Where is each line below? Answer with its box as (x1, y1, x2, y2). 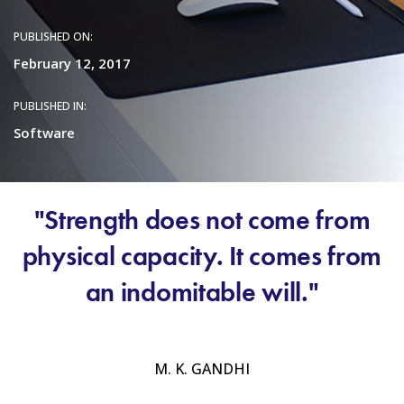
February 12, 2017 (14, 54, 131, 72)
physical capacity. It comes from (22, 239, 382, 273)
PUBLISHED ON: (14, 29, 93, 44)
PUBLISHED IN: (14, 98, 87, 114)
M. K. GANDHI (154, 359, 250, 379)
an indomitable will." (85, 275, 319, 309)
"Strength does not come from (33, 203, 371, 237)
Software (14, 124, 75, 142)
